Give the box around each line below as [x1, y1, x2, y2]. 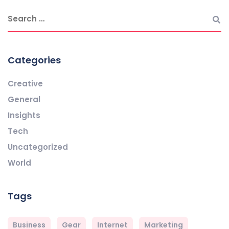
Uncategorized [8, 142, 68, 153]
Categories [8, 54, 61, 67]
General [8, 94, 40, 105]
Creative [8, 78, 43, 89]
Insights [8, 110, 40, 121]
